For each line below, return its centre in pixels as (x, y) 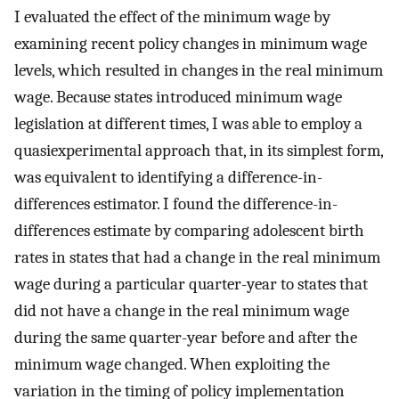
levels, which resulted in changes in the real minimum (199, 70)
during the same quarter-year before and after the (186, 337)
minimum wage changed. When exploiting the (172, 364)
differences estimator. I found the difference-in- (176, 204)
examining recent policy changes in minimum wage (191, 43)
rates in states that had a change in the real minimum (197, 257)
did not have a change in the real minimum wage (182, 310)
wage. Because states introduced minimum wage (178, 97)
